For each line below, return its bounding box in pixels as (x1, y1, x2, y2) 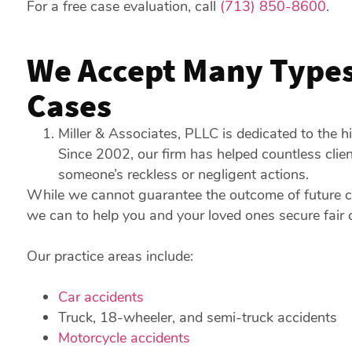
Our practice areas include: (26, 247, 193, 266)
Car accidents (57, 288, 144, 306)
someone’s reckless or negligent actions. (57, 165, 309, 184)
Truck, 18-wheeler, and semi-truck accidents (57, 308, 337, 327)
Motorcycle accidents (57, 328, 190, 347)
